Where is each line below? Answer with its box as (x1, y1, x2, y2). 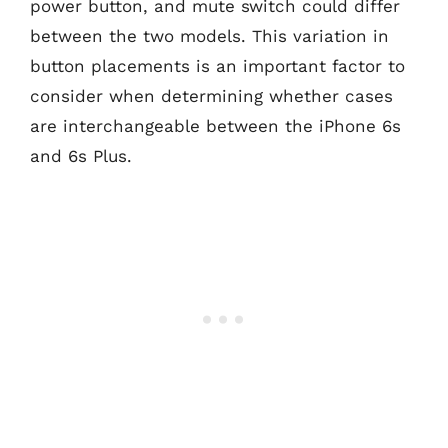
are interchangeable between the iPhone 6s (30, 115, 401, 136)
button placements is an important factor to (30, 55, 405, 76)
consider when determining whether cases (30, 85, 393, 106)
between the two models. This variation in (30, 25, 389, 46)
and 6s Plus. (30, 145, 132, 166)
